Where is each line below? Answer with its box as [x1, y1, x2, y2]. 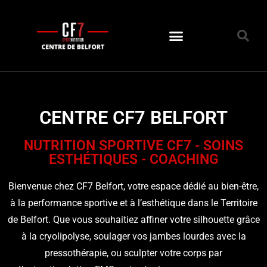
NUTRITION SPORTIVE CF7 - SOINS [24, 138, 243, 154]
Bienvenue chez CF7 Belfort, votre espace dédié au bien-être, [8, 181, 259, 192]
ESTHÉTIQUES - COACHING [48, 151, 219, 167]
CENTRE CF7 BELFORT [39, 107, 228, 129]
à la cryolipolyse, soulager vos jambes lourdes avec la [21, 231, 246, 242]
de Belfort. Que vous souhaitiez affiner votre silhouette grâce [7, 214, 260, 225]
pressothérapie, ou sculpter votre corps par [45, 247, 222, 259]
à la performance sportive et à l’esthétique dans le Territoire [10, 197, 257, 209]
